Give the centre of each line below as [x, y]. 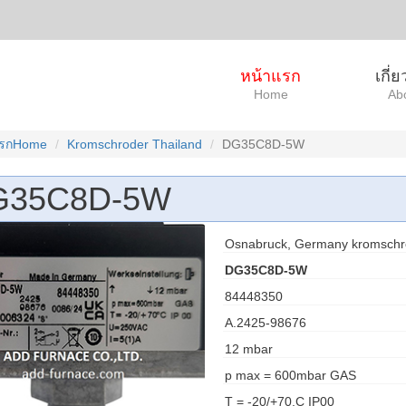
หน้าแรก [271, 76]
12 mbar [248, 349]
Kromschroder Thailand [134, 144]
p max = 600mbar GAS [290, 375]
